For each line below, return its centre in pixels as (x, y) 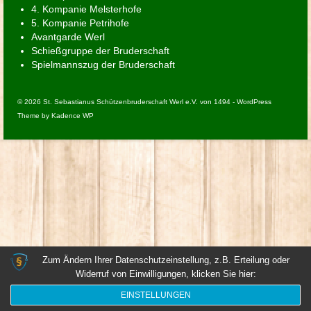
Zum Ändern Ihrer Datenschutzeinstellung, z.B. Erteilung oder (166, 260)
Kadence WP (73, 116)
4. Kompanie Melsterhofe (86, 9)
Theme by (34, 116)
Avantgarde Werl (68, 37)
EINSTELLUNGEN (155, 295)
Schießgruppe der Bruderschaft (100, 51)
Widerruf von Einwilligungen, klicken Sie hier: (166, 274)
